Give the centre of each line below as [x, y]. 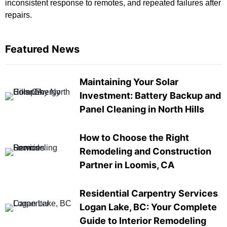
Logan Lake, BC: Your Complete [148, 207]
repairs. [18, 15]
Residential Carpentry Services [148, 193]
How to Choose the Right [134, 137]
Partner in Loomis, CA [127, 165]
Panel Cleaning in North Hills [142, 109]
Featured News [42, 49]
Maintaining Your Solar [129, 82]
